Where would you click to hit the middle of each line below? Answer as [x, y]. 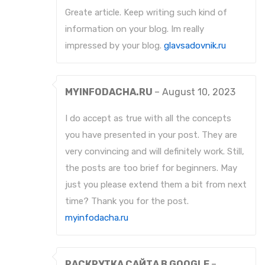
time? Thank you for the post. [127, 201]
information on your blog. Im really [135, 29]
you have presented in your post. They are [151, 135]
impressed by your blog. [114, 46]
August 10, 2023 [199, 92]
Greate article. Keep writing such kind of [146, 13]
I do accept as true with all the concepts [148, 119]
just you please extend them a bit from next [156, 185]
